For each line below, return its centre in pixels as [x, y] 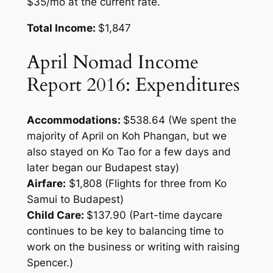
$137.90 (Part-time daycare [154, 215]
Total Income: [62, 28]
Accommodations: [75, 120]
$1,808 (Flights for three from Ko [146, 183]
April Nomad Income [112, 62]
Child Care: [56, 215]
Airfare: [46, 183]
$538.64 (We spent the [179, 120]
